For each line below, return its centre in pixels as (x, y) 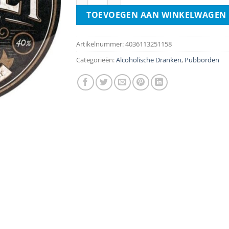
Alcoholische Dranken (149, 60)
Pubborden (202, 60)
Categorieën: (96, 60)
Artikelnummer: (101, 44)
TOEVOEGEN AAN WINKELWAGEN (156, 15)
